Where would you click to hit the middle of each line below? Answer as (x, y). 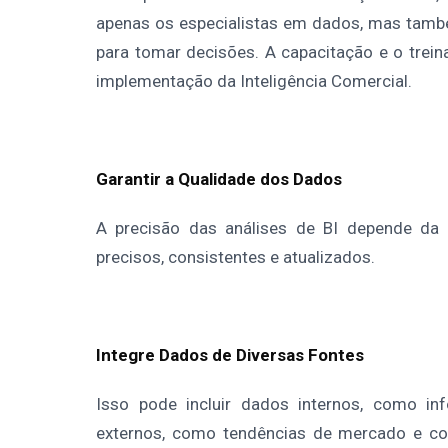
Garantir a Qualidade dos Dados (219, 178)
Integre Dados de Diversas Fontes (230, 354)
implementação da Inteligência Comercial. (254, 80)
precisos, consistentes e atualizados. (235, 256)
